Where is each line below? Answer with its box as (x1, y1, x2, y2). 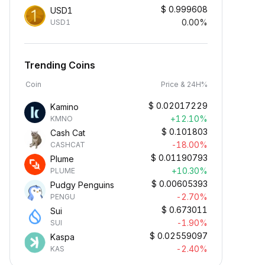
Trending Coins (24, 59, 95, 71)
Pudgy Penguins (50, 180, 114, 190)
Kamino (50, 102, 79, 112)
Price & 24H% (161, 80, 208, 89)
